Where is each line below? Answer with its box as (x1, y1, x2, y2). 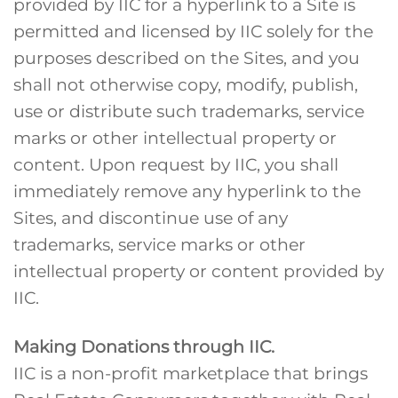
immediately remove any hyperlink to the (13, 180, 361, 203)
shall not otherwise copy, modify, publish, (13, 74, 358, 96)
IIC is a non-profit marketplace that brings (13, 362, 368, 385)
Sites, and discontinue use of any (13, 207, 288, 229)
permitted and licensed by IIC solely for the (13, 20, 373, 43)
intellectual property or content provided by (13, 260, 384, 283)
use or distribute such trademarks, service (13, 100, 364, 123)
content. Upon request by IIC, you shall (13, 154, 338, 176)
